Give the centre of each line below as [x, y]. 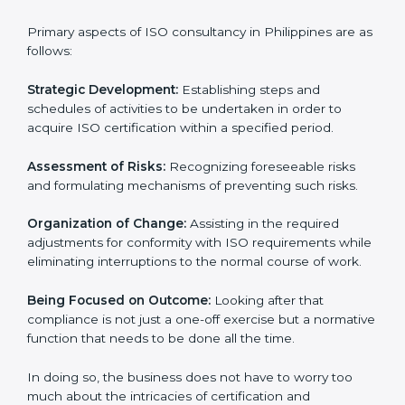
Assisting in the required [263, 319]
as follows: [58, 145]
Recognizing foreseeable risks [260, 261]
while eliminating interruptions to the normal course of [194, 357]
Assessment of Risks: [96, 261]
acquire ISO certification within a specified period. [180, 222]
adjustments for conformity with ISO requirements [181, 338]
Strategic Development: [103, 184]
